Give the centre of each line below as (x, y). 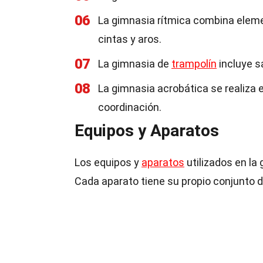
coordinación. (130, 107)
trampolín (194, 64)
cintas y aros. (130, 39)
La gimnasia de (135, 64)
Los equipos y (108, 162)
